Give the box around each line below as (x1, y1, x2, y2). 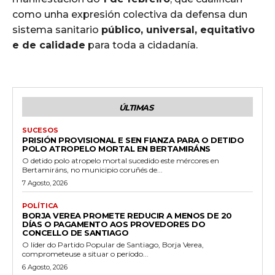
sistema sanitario (12, 23, 101, 36)
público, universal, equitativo (101, 23, 255, 36)
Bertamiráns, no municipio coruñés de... (22, 165, 163, 174)
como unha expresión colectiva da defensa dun (12, 8, 247, 20)
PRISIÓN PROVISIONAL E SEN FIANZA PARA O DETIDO (22, 134, 244, 145)
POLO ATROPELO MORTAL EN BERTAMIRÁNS (22, 143, 211, 153)
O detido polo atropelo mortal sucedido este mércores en (22, 155, 219, 165)
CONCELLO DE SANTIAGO (22, 227, 128, 238)
